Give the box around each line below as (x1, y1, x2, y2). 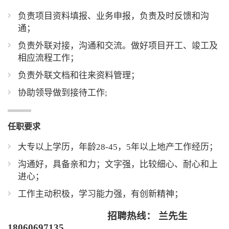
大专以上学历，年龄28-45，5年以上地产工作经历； (18, 142, 218, 152)
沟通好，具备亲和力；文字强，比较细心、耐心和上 (18, 159, 218, 169)
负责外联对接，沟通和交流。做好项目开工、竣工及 (18, 41, 218, 51)
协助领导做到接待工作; (18, 88, 107, 98)
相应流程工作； (18, 53, 79, 63)
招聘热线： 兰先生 (8, 211, 190, 221)
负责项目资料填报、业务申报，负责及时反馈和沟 (18, 11, 209, 21)
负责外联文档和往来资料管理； (18, 71, 140, 80)
